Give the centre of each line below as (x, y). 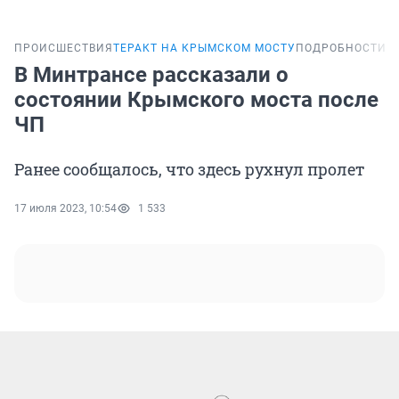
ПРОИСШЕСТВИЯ (64, 49)
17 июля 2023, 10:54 (65, 209)
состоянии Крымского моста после (196, 100)
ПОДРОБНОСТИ (341, 49)
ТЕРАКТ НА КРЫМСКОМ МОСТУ (204, 49)
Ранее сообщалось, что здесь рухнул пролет (189, 170)
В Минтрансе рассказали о (151, 75)
